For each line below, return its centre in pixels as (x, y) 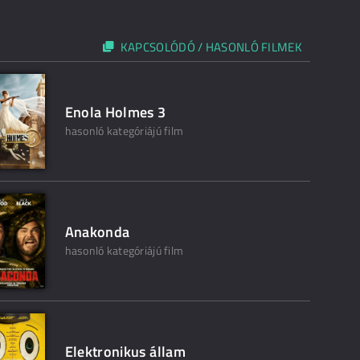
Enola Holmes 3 (115, 112)
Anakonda (97, 232)
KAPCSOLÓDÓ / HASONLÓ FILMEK (211, 47)
